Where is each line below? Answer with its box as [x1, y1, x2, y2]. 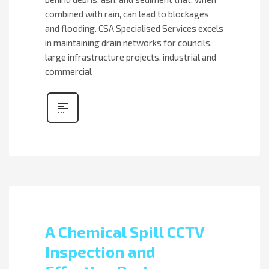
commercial [45, 65, 92, 77]
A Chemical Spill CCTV [45, 222, 204, 241]
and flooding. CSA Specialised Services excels [45, 22, 223, 34]
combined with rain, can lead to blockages [45, 8, 209, 19]
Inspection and [45, 241, 156, 261]
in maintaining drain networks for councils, [45, 37, 212, 48]
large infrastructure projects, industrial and [45, 51, 216, 62]
